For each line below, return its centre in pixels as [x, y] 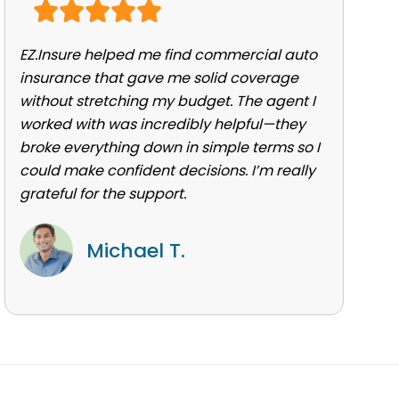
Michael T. [135, 251]
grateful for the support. [102, 194]
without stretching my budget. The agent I [167, 102]
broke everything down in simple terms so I [169, 148]
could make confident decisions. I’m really [167, 171]
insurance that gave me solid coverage [159, 78]
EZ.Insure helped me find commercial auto [168, 55]
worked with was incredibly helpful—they [162, 125]
